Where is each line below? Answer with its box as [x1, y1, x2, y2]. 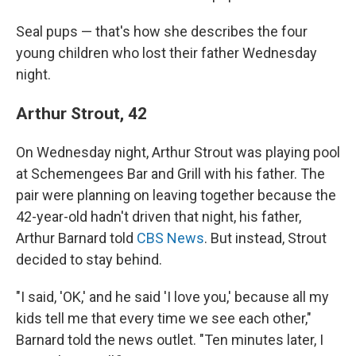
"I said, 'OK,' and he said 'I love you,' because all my [16, 288, 329, 305]
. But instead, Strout [204, 230, 327, 246]
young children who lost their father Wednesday [16, 44, 317, 61]
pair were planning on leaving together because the [16, 187, 336, 203]
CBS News [137, 230, 204, 246]
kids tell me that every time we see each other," [16, 310, 311, 327]
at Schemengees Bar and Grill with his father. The [16, 165, 325, 182]
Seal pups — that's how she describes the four [16, 23, 308, 40]
